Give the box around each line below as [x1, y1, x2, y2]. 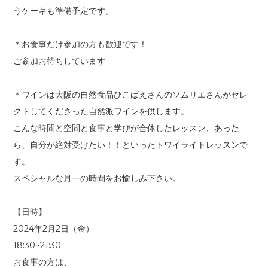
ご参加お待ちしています [13, 55, 105, 66]
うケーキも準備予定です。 [13, 5, 114, 16]
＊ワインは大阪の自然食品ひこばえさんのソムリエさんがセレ [13, 89, 248, 100]
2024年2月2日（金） [13, 223, 94, 234]
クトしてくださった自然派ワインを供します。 [13, 105, 189, 117]
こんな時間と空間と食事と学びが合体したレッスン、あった [13, 122, 239, 133]
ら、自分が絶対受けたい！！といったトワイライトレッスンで [13, 139, 248, 150]
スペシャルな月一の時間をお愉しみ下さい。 [13, 172, 181, 184]
